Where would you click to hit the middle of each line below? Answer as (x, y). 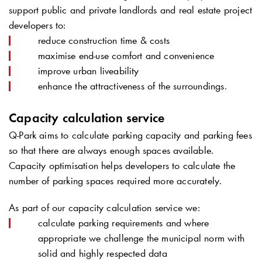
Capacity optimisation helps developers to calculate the (122, 166)
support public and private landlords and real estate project (131, 10)
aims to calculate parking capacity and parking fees (144, 135)
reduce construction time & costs (104, 41)
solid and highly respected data (103, 254)
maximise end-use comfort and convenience (126, 56)
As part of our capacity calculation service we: (104, 208)
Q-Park (23, 135)
